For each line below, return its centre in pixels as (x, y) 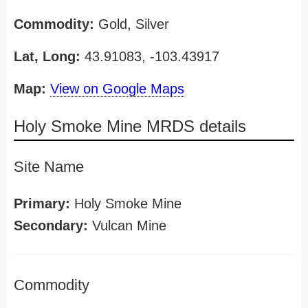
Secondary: (51, 225)
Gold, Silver (132, 24)
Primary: (42, 203)
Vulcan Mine (127, 225)
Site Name (49, 167)
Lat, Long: (47, 56)
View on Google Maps (117, 89)
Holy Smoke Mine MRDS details (130, 126)
